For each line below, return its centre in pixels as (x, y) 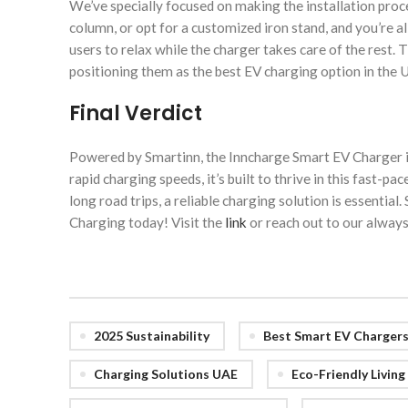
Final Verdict (136, 113)
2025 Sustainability (152, 335)
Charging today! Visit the (147, 222)
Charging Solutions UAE (166, 373)
